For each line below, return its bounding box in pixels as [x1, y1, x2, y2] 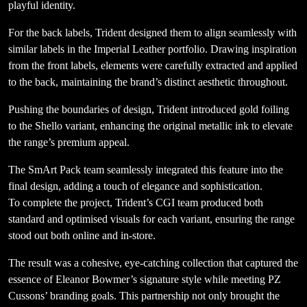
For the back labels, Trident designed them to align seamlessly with [8, 27, 297, 39]
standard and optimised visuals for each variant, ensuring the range [8, 213, 295, 225]
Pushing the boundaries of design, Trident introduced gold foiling [8, 103, 289, 116]
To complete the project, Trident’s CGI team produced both [8, 197, 263, 209]
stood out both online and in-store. [8, 230, 156, 242]
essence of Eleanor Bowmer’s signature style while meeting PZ [8, 273, 281, 286]
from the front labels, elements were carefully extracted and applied [8, 60, 297, 72]
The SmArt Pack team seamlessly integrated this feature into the [8, 164, 283, 176]
